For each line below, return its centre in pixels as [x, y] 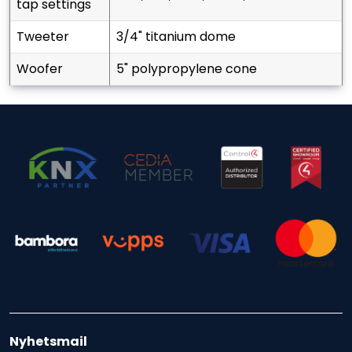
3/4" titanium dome [183, 36]
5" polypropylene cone [192, 68]
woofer [46, 68]
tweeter [47, 36]
